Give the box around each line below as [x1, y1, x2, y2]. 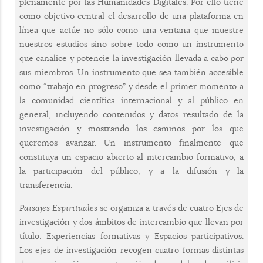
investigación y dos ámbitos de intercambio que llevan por [19, 217, 244, 228]
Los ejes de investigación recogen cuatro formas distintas [19, 245, 244, 256]
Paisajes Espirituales [19, 203, 98, 214]
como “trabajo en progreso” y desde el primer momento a [19, 81, 244, 92]
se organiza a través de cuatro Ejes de [97, 203, 244, 214]
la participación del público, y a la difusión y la [19, 166, 244, 177]
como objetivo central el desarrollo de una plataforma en [19, 11, 244, 22]
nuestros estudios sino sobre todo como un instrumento [19, 39, 244, 50]
